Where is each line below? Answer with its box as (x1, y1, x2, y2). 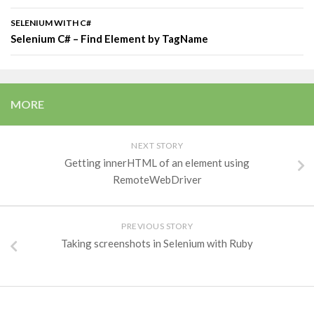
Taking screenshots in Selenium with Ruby (61, 237, 253, 250)
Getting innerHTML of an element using (64, 156, 250, 170)
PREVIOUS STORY (121, 221, 193, 232)
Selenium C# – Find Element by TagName (11, 32, 208, 46)
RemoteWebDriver (112, 173, 202, 186)
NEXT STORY (131, 140, 183, 151)
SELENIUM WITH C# (11, 18, 91, 29)
